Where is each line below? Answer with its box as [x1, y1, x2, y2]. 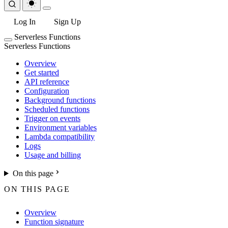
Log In [14, 17, 36, 26]
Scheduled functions [24, 105, 90, 113]
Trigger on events [24, 114, 80, 123]
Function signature [24, 217, 84, 226]
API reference [24, 77, 69, 86]
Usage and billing [24, 151, 81, 159]
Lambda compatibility [24, 132, 95, 141]
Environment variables [24, 123, 97, 132]
